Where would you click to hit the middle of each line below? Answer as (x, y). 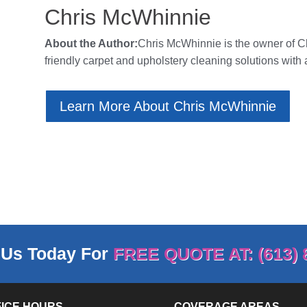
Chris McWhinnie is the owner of (217, 43)
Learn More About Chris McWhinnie (168, 107)
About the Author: (91, 43)
